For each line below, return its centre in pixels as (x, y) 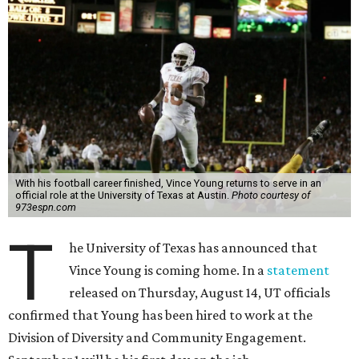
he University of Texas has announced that (194, 248)
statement (298, 270)
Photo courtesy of (270, 195)
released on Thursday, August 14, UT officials (200, 292)
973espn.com (45, 207)
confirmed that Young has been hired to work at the (160, 315)
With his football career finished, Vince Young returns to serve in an (168, 183)
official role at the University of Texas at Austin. (123, 195)
